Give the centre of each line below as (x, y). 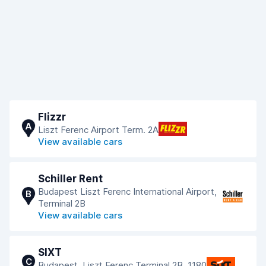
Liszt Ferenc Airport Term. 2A (98, 130)
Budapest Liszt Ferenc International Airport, (127, 191)
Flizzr (52, 117)
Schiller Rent (70, 179)
